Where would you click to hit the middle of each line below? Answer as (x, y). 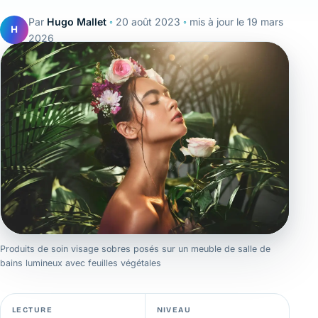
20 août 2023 (148, 21)
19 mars (265, 21)
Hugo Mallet (77, 21)
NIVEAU (174, 309)
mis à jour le (218, 21)
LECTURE (33, 309)
